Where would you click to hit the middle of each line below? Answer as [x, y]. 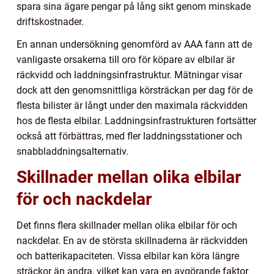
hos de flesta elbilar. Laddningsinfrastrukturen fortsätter [136, 121]
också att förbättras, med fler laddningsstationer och [129, 136]
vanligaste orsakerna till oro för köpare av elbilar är [126, 60]
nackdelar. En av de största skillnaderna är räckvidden [132, 241]
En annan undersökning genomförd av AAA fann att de [134, 45]
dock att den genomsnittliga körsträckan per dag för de [135, 91]
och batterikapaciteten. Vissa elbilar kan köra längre [128, 256]
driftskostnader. [50, 22]
